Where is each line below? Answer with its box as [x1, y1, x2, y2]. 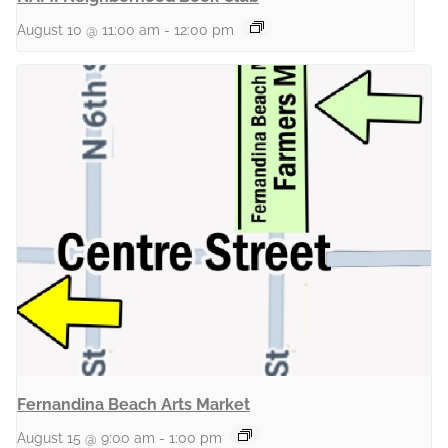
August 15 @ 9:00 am [17, 428, 155, 446]
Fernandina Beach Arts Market [17, 394, 250, 414]
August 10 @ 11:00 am [17, 21, 160, 39]
